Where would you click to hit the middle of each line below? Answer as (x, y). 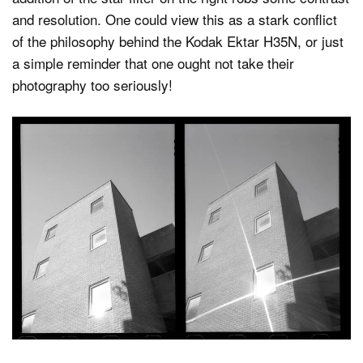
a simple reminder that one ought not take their (153, 63)
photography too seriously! (92, 85)
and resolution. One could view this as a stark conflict (175, 19)
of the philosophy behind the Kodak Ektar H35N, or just (178, 41)
